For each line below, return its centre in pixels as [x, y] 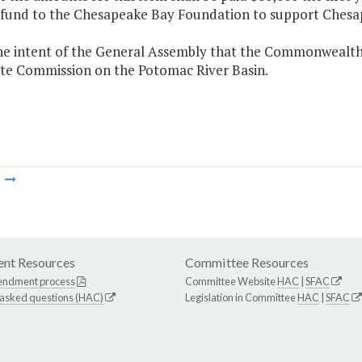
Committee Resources [247, 263]
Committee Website [231, 282]
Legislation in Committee [241, 298]
